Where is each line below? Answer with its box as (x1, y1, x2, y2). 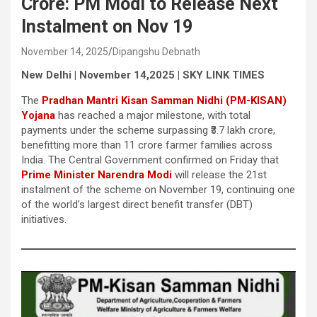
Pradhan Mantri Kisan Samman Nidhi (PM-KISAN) (42, 93, 287, 107)
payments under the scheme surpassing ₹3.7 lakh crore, (21, 123, 275, 137)
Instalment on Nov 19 (21, 16, 192, 37)
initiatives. (21, 212, 67, 226)
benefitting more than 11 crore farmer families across (21, 138, 272, 151)
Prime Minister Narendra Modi (21, 168, 172, 181)
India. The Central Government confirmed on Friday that (21, 153, 279, 166)
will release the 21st (172, 168, 267, 181)
